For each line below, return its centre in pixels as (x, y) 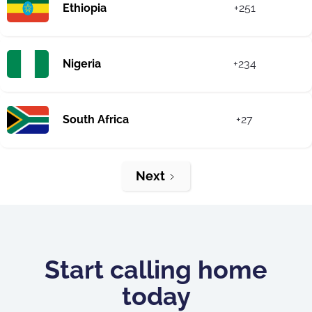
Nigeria (82, 63)
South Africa (96, 119)
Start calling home (156, 269)
